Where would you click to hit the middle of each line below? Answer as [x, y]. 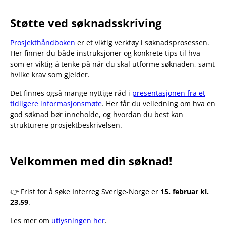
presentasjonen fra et [169, 93]
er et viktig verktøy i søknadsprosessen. [142, 42]
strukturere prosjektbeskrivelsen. [66, 125]
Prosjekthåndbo [37, 42]
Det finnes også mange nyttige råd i [71, 93]
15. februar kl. [185, 191]
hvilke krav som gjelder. [50, 74]
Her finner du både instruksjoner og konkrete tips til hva [105, 53]
